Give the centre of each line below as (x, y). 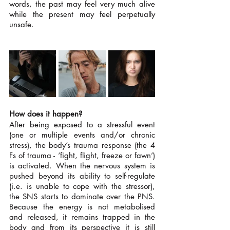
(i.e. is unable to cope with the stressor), (82, 186)
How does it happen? (46, 113)
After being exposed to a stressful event (82, 124)
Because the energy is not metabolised (82, 206)
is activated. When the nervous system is (82, 165)
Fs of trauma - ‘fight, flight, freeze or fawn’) (82, 155)
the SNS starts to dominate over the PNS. (82, 196)
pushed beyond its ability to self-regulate (82, 176)
